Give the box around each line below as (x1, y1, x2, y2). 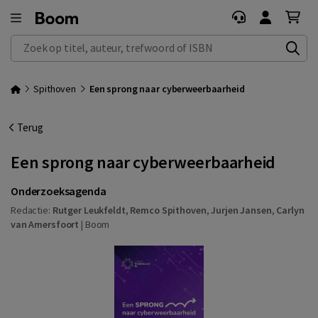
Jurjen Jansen (211, 203, 272, 216)
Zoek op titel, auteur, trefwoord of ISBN (11, 35, 187, 49)
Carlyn (276, 203, 305, 216)
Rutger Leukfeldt (52, 203, 126, 216)
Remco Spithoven (130, 203, 207, 216)
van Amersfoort (11, 217, 79, 231)
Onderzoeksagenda (11, 184, 106, 198)
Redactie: (11, 203, 53, 216)
